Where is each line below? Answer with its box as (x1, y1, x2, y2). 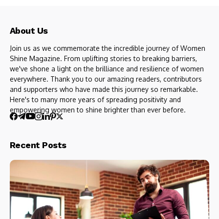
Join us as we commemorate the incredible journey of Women (10, 44, 205, 53)
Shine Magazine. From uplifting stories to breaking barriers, (10, 54, 197, 63)
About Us (10, 25, 48, 36)
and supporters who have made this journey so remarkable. (10, 85, 198, 94)
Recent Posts (10, 140, 66, 151)
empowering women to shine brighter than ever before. (10, 106, 188, 114)
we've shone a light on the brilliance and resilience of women (10, 65, 204, 73)
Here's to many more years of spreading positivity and (10, 95, 181, 104)
